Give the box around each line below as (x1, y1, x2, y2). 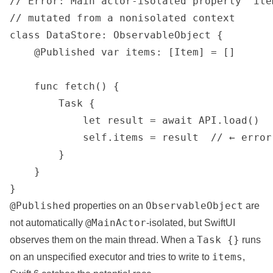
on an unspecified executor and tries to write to (10, 252, 212, 262)
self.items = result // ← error (10, 132, 272, 143)
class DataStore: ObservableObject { (10, 29, 223, 41)
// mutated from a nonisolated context (10, 12, 235, 24)
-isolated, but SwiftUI (146, 218, 235, 228)
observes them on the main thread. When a (10, 235, 197, 245)
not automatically (10, 218, 85, 228)
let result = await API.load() (10, 115, 260, 126)
